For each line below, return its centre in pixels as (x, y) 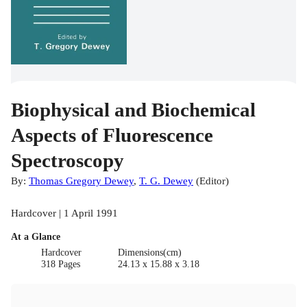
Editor (212, 180)
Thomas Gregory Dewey (81, 180)
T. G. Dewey (166, 180)
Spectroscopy (67, 160)
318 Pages (61, 264)
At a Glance (36, 236)
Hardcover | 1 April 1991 (64, 212)
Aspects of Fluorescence (112, 135)
